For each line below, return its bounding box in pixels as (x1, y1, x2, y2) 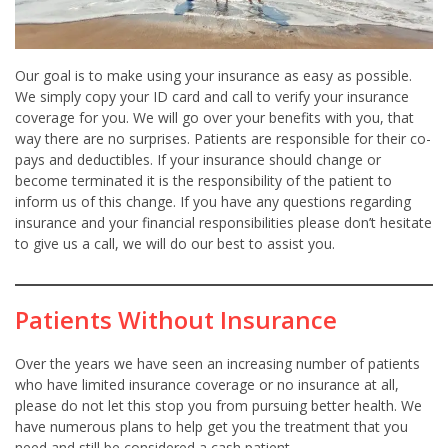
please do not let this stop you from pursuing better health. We (15, 396, 422, 416)
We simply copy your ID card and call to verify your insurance (15, 87, 409, 107)
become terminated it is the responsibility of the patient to (15, 171, 392, 191)
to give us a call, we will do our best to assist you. (15, 234, 335, 254)
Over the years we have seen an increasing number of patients (15, 354, 420, 374)
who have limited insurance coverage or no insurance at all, (15, 375, 399, 395)
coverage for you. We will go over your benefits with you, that (15, 108, 414, 128)
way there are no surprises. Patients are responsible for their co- (15, 129, 431, 149)
